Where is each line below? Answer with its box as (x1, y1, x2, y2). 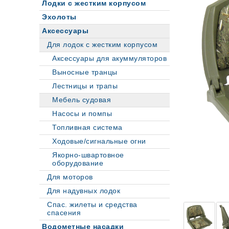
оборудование (52, 159, 103, 167)
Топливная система (52, 124, 123, 131)
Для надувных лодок (47, 187, 120, 195)
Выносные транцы (52, 68, 118, 76)
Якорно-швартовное (52, 151, 124, 159)
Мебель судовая (52, 96, 111, 104)
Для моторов (47, 173, 93, 181)
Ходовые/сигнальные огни (52, 138, 146, 145)
